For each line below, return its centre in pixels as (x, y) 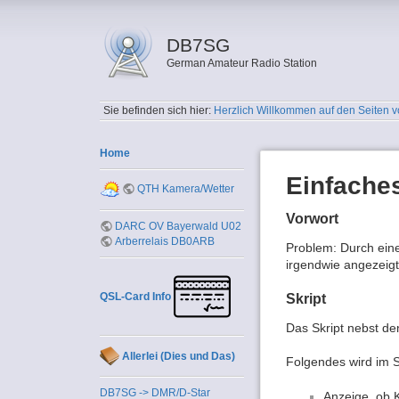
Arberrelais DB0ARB (165, 241)
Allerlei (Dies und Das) (179, 356)
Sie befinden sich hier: (159, 111)
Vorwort (312, 219)
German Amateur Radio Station (241, 63)
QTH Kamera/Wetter (186, 189)
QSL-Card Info (135, 296)
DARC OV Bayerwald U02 (179, 226)
